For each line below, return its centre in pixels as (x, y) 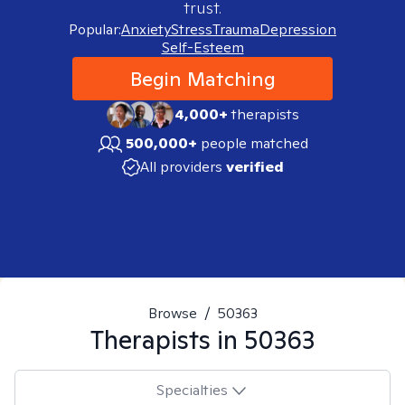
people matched (254, 143)
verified (254, 167)
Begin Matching (202, 79)
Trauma (236, 29)
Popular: (95, 29)
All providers (181, 167)
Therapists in (167, 339)
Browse (172, 313)
